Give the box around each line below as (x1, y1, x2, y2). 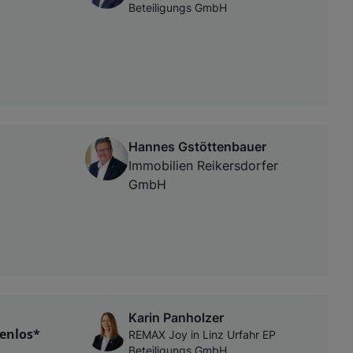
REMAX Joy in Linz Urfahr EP (128, 329, 276, 342)
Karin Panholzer (128, 310, 224, 326)
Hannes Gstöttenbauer (128, 138, 266, 154)
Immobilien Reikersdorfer (128, 157, 278, 173)
